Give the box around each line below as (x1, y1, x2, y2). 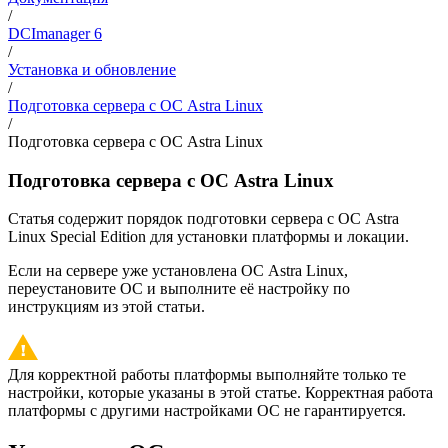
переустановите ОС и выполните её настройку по (8, 280, 350, 298)
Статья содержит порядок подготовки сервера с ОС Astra (8, 210, 399, 228)
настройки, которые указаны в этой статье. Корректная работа (8, 384, 433, 402)
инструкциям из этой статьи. (8, 298, 205, 316)
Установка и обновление (8, 61, 176, 78)
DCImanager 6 (8, 25, 102, 42)
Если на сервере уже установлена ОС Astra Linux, (8, 262, 348, 280)
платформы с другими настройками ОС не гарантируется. (8, 402, 406, 420)
